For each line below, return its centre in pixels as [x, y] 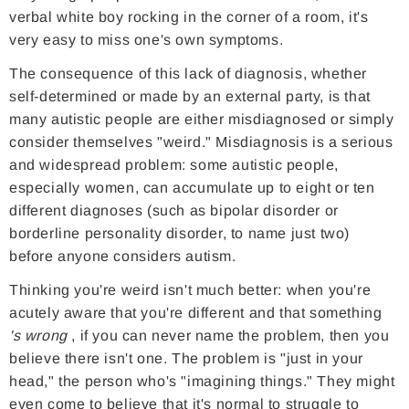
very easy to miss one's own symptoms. [147, 40]
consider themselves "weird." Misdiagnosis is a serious [201, 142]
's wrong [38, 336]
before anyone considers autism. [123, 257]
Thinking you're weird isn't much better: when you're [190, 290]
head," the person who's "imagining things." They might [202, 382]
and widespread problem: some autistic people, [174, 165]
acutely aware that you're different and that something [196, 313]
